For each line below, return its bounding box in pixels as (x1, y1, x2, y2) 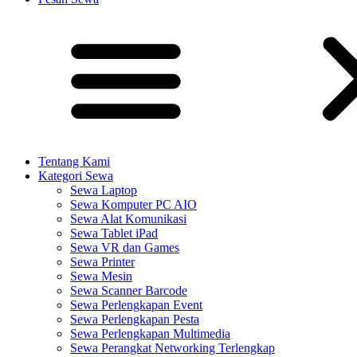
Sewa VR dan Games (70, 241, 179, 255)
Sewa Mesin (70, 269, 132, 284)
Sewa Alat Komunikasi (70, 212, 186, 226)
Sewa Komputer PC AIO (70, 198, 197, 212)
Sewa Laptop (70, 183, 137, 198)
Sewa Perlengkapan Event (70, 298, 202, 312)
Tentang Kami (38, 155, 110, 169)
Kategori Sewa (38, 169, 113, 183)
